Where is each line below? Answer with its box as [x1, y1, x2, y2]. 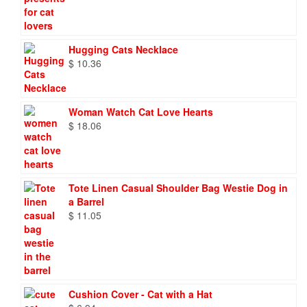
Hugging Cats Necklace [69, 42, 178, 56]
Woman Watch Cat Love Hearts [69, 105, 213, 119]
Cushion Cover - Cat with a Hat [69, 287, 212, 301]
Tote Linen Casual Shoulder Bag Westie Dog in [69, 181, 288, 195]
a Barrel [69, 195, 104, 208]
